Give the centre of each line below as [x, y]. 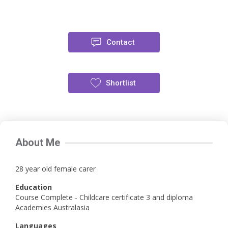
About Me [38, 142]
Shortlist [121, 83]
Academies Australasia [52, 207]
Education [34, 187]
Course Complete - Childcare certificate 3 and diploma [104, 197]
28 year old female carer [55, 169]
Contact [121, 42]
